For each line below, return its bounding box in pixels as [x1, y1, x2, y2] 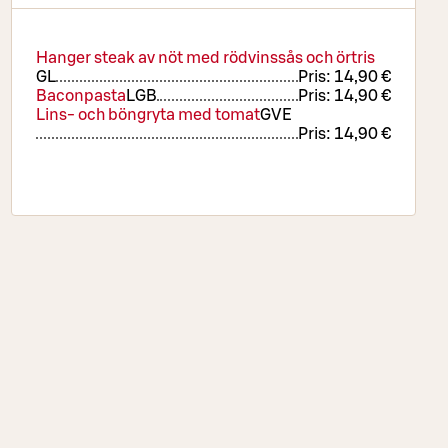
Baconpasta [35, 87, 126, 104]
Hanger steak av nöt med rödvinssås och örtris [35, 49, 375, 66]
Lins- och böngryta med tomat [35, 106, 260, 123]
